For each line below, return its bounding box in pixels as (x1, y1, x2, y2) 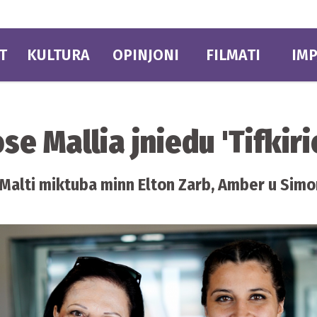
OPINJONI (112, 45, 179, 64)
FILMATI (206, 45, 261, 64)
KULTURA (26, 45, 90, 64)
